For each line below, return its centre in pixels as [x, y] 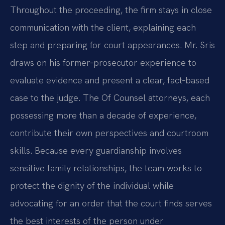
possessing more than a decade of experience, [103, 116]
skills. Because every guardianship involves [96, 151]
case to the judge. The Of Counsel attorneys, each [110, 98]
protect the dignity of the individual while [92, 186]
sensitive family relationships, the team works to [106, 168]
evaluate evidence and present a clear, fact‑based [110, 80]
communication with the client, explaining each [103, 28]
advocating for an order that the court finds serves [111, 203]
